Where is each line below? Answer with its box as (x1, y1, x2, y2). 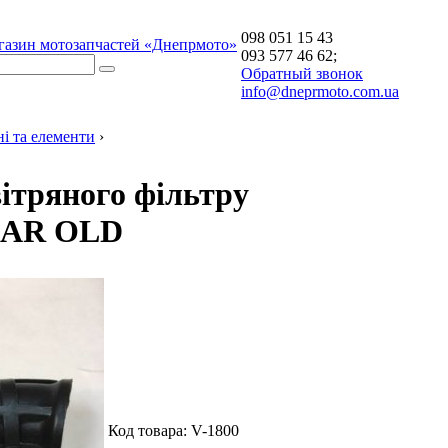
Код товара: (108, 422, 191, 439)
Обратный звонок (241, 65, 363, 82)
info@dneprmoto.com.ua (241, 83, 399, 100)
